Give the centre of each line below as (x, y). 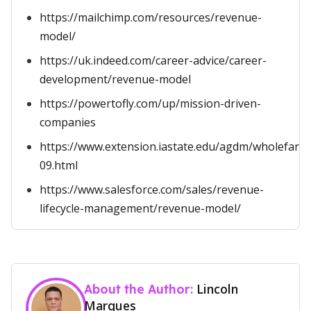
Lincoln (217, 289)
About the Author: (140, 289)
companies (68, 122)
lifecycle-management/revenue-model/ (140, 208)
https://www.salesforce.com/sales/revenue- (152, 190)
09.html (59, 165)
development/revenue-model (115, 79)
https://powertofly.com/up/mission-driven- (150, 103)
